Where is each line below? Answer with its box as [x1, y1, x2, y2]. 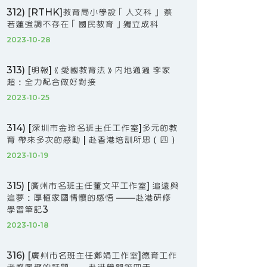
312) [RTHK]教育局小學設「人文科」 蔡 [7, 7, 172, 18]
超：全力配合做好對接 [7, 76, 96, 88]
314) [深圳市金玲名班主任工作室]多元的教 [7, 122, 178, 133]
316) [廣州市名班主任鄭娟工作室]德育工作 [7, 250, 177, 261]
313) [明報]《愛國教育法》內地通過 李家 [7, 64, 170, 76]
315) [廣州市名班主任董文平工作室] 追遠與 [7, 180, 179, 191]
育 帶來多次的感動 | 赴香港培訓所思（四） [7, 134, 178, 145]
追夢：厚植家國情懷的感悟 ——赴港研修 [7, 192, 171, 203]
